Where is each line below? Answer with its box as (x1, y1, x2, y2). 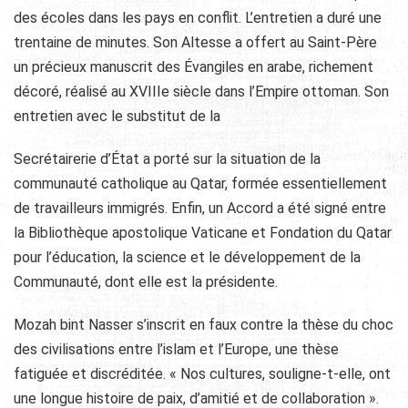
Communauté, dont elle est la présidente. (14, 272, 278, 291)
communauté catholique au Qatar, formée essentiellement (14, 174, 387, 192)
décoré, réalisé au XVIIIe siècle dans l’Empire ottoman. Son (14, 82, 389, 100)
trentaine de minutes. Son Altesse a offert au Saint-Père (14, 33, 377, 51)
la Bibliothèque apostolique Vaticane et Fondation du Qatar (14, 223, 392, 241)
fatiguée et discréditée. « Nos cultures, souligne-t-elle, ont (14, 364, 391, 382)
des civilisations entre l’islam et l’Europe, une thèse (14, 340, 339, 358)
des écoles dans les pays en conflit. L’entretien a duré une (14, 8, 382, 26)
